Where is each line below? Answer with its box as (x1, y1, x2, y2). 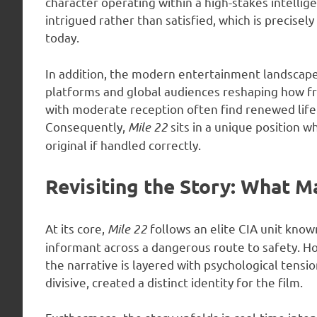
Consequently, (45, 118, 128, 134)
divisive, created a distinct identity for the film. (45, 274, 303, 289)
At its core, (45, 220, 108, 236)
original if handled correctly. (45, 137, 201, 152)
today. (45, 30, 79, 45)
